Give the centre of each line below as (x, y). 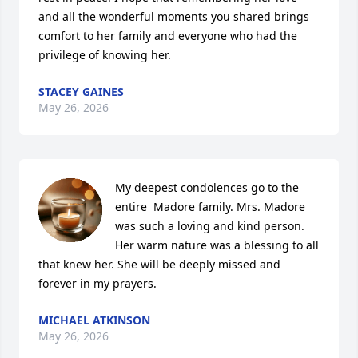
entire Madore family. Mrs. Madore (210, 207)
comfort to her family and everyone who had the (168, 36)
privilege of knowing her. (105, 55)
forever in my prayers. (97, 283)
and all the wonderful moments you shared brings (174, 16)
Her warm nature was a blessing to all (217, 245)
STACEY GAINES (81, 91)
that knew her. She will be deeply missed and (159, 264)
